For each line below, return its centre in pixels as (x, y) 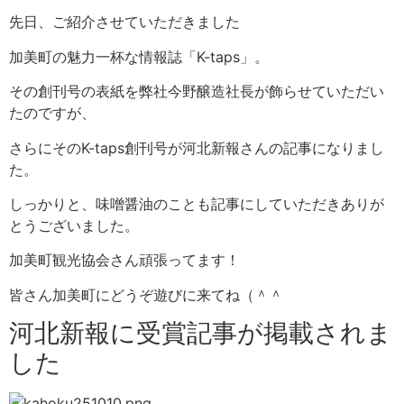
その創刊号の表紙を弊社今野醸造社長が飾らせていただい (197, 92)
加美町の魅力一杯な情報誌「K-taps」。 (139, 56)
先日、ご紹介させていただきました (124, 22)
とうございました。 (74, 225)
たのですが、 (52, 113)
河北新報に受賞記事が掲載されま (201, 333)
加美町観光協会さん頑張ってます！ (124, 260)
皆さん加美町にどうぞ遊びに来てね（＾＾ (146, 294)
